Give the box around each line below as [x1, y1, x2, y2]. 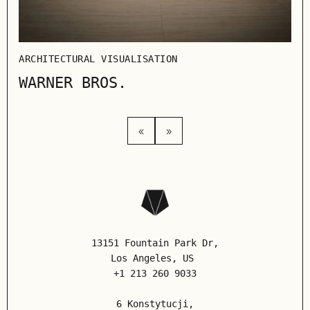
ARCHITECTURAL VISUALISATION [19, 53, 178, 65]
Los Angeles [111, 253, 172, 264]
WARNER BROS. [19, 74, 127, 92]
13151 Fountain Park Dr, [91, 237, 219, 249]
